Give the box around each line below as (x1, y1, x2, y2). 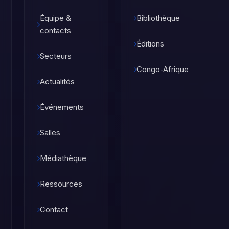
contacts (40, 26, 71, 35)
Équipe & (40, 13, 71, 23)
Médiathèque (40, 153, 86, 163)
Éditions (136, 39, 164, 49)
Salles (40, 128, 60, 138)
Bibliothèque (136, 13, 180, 23)
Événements (40, 102, 84, 112)
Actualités (40, 77, 75, 86)
